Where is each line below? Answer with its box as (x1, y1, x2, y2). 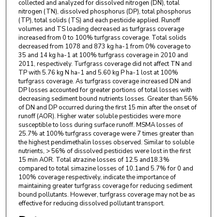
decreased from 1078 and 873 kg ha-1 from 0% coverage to (18, 42, 191, 51)
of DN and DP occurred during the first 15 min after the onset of (18, 103, 197, 112)
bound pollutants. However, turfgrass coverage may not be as (18, 190, 195, 200)
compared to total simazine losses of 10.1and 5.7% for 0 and (18, 164, 193, 173)
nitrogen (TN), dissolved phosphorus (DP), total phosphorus (18, 7, 191, 16)
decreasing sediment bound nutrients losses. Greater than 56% (18, 94, 198, 104)
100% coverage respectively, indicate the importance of (18, 173, 176, 182)
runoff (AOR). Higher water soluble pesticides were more (18, 112, 181, 121)
